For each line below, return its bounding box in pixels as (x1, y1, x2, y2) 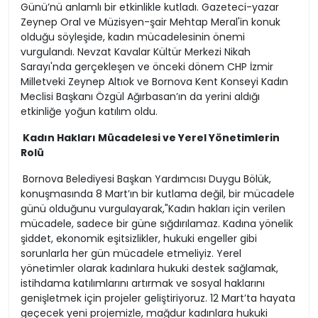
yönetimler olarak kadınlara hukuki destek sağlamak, (21, 261, 278, 276)
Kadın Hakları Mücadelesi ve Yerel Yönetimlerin (23, 131, 280, 146)
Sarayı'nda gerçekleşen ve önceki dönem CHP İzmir (21, 60, 273, 75)
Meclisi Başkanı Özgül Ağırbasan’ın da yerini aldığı (21, 89, 260, 104)
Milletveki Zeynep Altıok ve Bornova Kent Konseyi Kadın (21, 75, 288, 89)
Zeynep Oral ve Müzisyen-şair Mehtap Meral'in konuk (21, 15, 280, 30)
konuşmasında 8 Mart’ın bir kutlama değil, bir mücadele (21, 187, 295, 202)
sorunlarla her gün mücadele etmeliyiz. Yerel (21, 246, 241, 261)
